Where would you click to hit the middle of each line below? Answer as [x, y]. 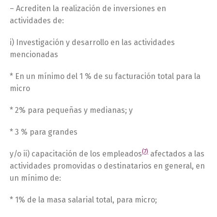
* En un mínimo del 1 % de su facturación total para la [105, 76]
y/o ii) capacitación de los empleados [76, 154]
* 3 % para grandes [44, 132]
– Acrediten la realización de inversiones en [88, 8]
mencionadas [34, 54]
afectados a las [176, 154]
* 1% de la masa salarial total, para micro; [83, 200]
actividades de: [37, 21]
